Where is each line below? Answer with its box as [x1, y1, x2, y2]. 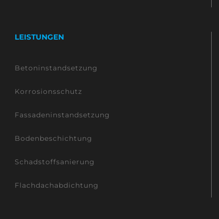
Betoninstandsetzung [15, 64, 98, 73]
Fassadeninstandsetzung [15, 110, 110, 120]
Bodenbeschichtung [15, 134, 92, 143]
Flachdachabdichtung [15, 181, 99, 190]
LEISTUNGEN [15, 32, 64, 42]
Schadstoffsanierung [15, 157, 95, 167]
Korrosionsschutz [15, 87, 82, 96]
